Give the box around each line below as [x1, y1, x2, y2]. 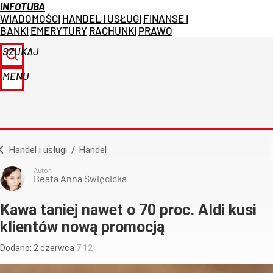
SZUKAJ [2, 45, 39, 57]
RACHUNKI [89, 24, 136, 37]
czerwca [40, 243, 74, 253]
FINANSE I [143, 12, 188, 24]
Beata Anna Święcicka [34, 172, 127, 185]
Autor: [34, 166, 53, 175]
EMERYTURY [30, 24, 87, 37]
